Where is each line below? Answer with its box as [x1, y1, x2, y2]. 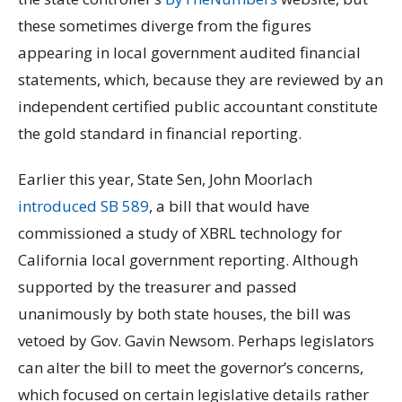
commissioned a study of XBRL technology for [18, 222, 342, 243]
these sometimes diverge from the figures [18, 14, 311, 36]
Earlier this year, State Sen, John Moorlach [18, 168, 312, 189]
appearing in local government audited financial [18, 41, 361, 63]
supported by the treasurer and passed [18, 275, 297, 297]
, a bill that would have [149, 195, 310, 216]
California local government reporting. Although [18, 249, 358, 270]
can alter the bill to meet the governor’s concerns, [18, 356, 363, 378]
